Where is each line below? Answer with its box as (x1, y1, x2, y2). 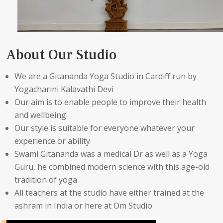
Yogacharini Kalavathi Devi (14, 83, 114, 95)
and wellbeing (14, 109, 67, 120)
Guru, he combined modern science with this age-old (14, 161, 210, 172)
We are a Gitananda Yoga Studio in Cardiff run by (14, 70, 197, 82)
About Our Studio (6, 45, 117, 64)
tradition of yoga (14, 174, 78, 185)
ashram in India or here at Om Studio (14, 200, 153, 211)
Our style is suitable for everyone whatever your (14, 122, 195, 133)
